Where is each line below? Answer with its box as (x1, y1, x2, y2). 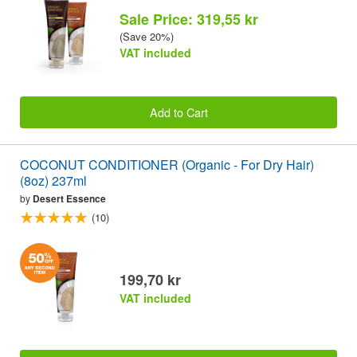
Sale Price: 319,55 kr (120, 9, 258, 30)
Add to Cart (149, 103, 208, 120)
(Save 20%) (120, 29, 174, 45)
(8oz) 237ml (20, 171, 87, 190)
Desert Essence (33, 191, 106, 206)
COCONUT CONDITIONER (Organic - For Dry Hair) (20, 155, 314, 175)
